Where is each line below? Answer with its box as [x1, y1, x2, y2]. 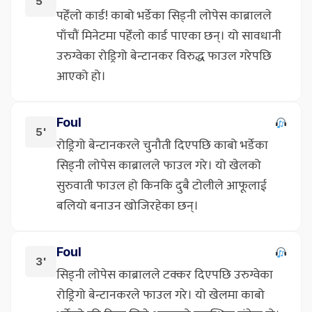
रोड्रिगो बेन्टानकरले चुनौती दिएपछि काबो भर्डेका [56, 134, 268, 156]
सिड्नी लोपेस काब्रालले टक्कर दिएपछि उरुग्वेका [56, 264, 273, 286]
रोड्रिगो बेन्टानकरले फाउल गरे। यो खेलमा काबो [56, 284, 265, 306]
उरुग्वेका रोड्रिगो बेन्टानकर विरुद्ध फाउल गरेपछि [56, 45, 272, 67]
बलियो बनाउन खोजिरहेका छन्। [56, 195, 198, 217]
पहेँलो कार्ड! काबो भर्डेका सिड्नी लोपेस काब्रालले [56, 5, 272, 26]
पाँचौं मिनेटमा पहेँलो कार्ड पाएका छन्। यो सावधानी [56, 25, 281, 47]
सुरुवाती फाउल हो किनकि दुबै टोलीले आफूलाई [56, 175, 267, 196]
